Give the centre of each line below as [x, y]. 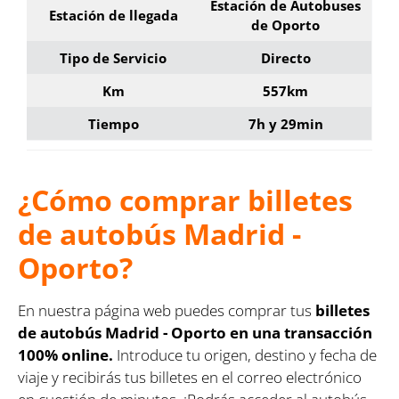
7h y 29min [285, 123]
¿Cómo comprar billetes [185, 199]
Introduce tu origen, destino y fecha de [245, 354]
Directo [285, 57]
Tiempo [113, 123]
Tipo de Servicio [113, 57]
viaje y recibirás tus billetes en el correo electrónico [190, 377]
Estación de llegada [113, 15]
